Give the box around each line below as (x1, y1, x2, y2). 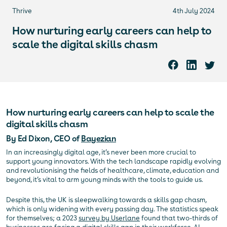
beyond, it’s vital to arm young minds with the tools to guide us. (6, 175, 203, 184)
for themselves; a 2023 (6, 214, 79, 223)
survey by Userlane (79, 214, 140, 223)
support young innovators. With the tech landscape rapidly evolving (6, 157, 221, 166)
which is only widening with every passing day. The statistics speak (6, 205, 218, 214)
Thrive (12, 7, 32, 15)
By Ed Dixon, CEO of (6, 134, 81, 144)
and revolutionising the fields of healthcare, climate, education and (6, 166, 219, 175)
